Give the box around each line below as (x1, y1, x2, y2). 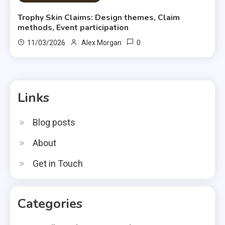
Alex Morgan (81, 39, 122, 47)
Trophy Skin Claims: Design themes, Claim (18, 12, 180, 24)
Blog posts (33, 117, 75, 128)
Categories (18, 195, 82, 213)
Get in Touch (33, 158, 83, 169)
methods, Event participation (18, 22, 129, 34)
